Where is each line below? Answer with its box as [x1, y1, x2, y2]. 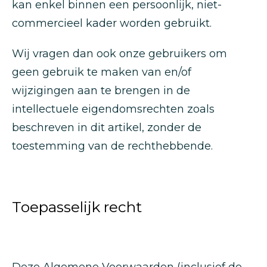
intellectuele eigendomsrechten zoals [12, 103, 215, 116]
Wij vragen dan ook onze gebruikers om [12, 47, 227, 60]
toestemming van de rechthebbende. [12, 139, 213, 153]
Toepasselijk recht [12, 198, 142, 216]
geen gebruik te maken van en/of [12, 66, 191, 79]
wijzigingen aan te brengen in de [12, 84, 190, 97]
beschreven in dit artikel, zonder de [12, 121, 201, 134]
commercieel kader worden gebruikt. [12, 17, 212, 30]
